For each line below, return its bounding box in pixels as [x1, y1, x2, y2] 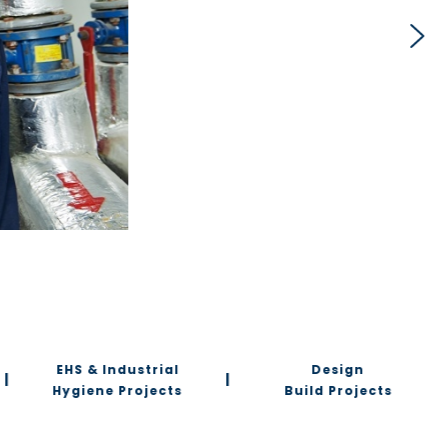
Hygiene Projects [52, 381, 183, 399]
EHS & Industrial [55, 360, 179, 378]
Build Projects [284, 381, 393, 399]
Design [311, 360, 365, 378]
